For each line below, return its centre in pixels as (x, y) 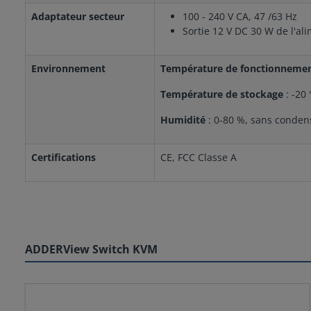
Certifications (64, 157)
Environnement (68, 68)
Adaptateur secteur (78, 16)
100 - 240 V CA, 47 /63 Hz (240, 16)
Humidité (184, 119)
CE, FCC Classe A (199, 157)
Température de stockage (222, 94)
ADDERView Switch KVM (91, 249)
